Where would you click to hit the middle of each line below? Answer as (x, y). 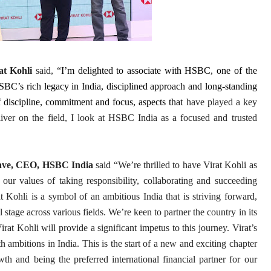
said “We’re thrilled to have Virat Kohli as (175, 165)
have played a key (220, 102)
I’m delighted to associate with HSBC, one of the (159, 70)
